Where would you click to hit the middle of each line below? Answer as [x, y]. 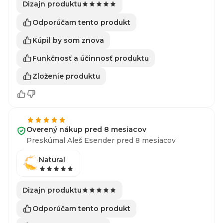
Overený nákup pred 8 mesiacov [86, 129]
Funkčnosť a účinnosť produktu [91, 58]
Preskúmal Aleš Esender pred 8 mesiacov [101, 140]
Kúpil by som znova [68, 40]
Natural [52, 160]
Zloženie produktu [66, 76]
